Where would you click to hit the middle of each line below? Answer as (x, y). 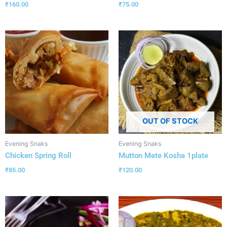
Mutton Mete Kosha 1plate (163, 156)
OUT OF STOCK (170, 121)
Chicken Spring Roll (38, 156)
